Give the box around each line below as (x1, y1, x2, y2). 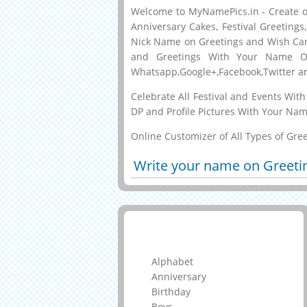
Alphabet (151, 255, 193, 269)
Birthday (151, 285, 191, 299)
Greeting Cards (135, 229, 233, 245)
